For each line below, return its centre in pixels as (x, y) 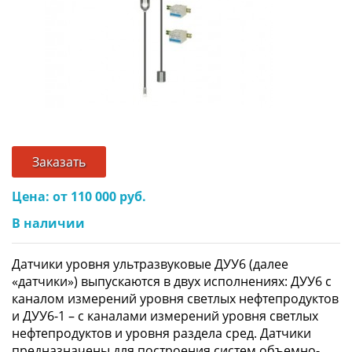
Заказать (59, 161)
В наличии (48, 223)
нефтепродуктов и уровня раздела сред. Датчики (161, 333)
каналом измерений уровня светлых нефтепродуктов (175, 298)
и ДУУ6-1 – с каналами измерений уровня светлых (165, 315)
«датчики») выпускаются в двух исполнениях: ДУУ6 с (172, 281)
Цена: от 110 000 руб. (79, 196)
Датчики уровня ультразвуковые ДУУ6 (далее (150, 264)
